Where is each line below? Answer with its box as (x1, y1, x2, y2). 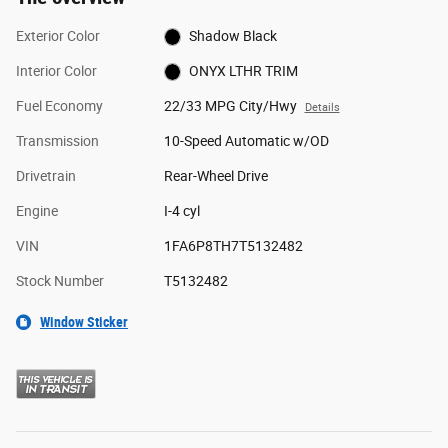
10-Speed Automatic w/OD (163, 132, 329, 149)
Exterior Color (16, 27, 100, 44)
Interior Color (16, 62, 97, 79)
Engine (16, 202, 58, 219)
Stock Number (16, 272, 104, 289)
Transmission (16, 132, 99, 149)
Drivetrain (16, 167, 76, 184)
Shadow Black (189, 27, 278, 44)
